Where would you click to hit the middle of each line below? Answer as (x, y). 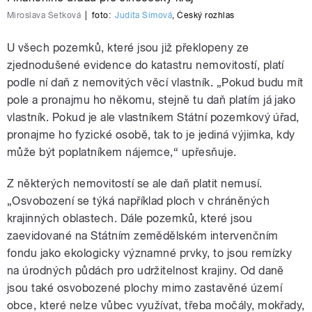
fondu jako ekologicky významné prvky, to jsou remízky (150, 253)
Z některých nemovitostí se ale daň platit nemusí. (135, 184)
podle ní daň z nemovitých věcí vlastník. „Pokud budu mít (155, 83)
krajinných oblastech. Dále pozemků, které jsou (130, 219)
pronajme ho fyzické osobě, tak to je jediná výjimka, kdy (151, 135)
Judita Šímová (144, 16)
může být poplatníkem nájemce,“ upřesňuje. (122, 153)
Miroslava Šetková (44, 16)
